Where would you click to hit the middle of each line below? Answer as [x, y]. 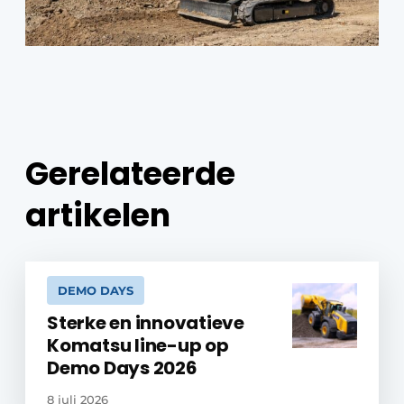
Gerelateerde [130, 174]
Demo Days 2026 [122, 368]
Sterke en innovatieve [146, 323]
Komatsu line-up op [138, 345]
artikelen [98, 215]
